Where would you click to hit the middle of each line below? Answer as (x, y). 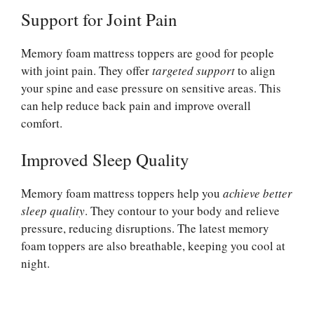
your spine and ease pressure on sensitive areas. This (151, 88)
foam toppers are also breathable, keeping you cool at (153, 246)
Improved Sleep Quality (105, 160)
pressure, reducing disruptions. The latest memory (145, 228)
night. (35, 264)
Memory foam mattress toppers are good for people (148, 53)
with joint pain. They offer (87, 70)
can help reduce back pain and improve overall (136, 105)
